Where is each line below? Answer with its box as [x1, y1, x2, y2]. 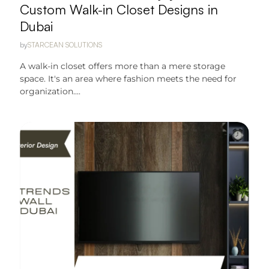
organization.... [20, 86, 81, 97]
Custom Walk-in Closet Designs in [20, 1, 219, 17]
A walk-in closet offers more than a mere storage [20, 61, 226, 71]
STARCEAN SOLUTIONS [28, 40, 103, 49]
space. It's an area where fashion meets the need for [20, 73, 237, 84]
